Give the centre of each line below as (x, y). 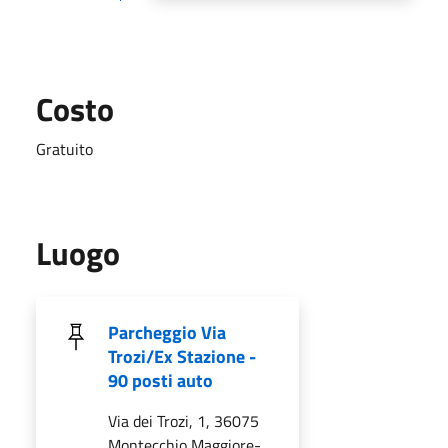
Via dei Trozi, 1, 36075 (183, 420)
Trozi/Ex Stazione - (182, 356)
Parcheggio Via (167, 332)
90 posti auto (160, 380)
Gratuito (64, 148)
